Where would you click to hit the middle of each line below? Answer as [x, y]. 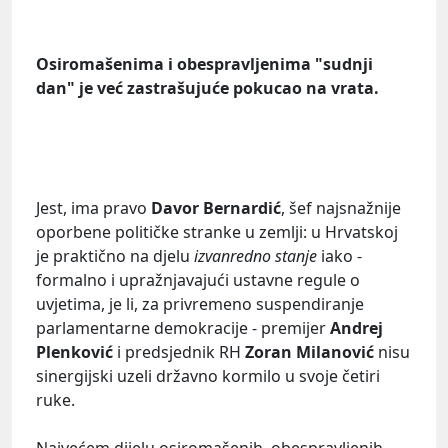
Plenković [74, 352]
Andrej [356, 328]
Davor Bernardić [216, 208]
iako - [339, 256]
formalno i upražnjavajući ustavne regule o [198, 280]
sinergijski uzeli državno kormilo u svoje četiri [208, 376]
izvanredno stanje [255, 256]
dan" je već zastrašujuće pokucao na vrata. [207, 88]
